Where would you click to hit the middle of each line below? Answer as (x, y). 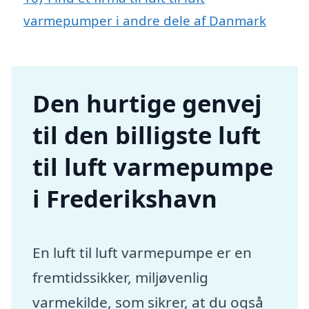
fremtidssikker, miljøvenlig (121, 278)
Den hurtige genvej (148, 103)
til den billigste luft (147, 135)
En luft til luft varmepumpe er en (142, 253)
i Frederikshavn (125, 199)
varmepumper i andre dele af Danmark (145, 21)
